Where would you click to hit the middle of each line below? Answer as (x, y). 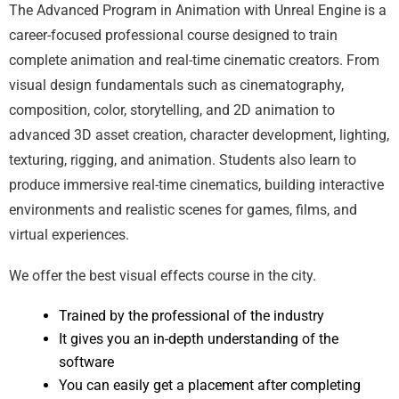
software (86, 362)
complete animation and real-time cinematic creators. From (194, 60)
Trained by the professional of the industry (191, 315)
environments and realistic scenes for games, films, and (183, 209)
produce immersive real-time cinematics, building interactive (196, 184)
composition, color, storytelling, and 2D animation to (172, 110)
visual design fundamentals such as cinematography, (176, 85)
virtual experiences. (69, 234)
